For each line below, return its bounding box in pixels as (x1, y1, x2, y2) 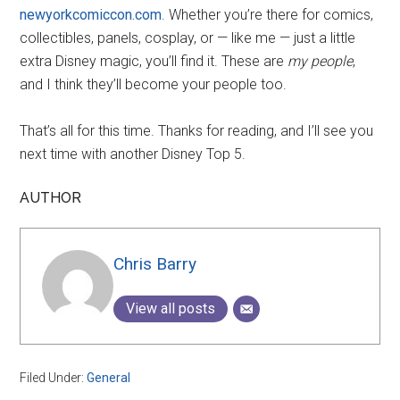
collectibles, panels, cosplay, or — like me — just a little (20, 29, 356, 47)
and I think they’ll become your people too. (20, 76, 287, 94)
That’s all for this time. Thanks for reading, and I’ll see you (20, 122, 374, 140)
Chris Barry (113, 254, 197, 275)
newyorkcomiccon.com (20, 6, 162, 24)
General (87, 371, 131, 386)
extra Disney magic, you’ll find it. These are (20, 53, 288, 71)
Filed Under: (20, 371, 87, 386)
